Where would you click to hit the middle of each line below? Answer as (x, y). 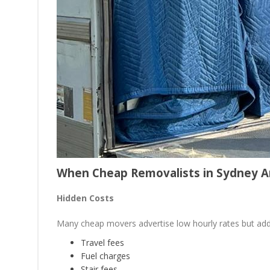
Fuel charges (105, 256)
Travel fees (102, 243)
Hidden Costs (85, 198)
